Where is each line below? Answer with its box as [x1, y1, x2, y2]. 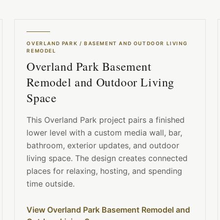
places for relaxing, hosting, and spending [27, 166, 183, 176]
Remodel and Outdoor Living [27, 74, 174, 90]
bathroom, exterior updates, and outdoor [27, 140, 180, 151]
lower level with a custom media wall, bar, [27, 128, 183, 138]
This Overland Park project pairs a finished [27, 115, 185, 125]
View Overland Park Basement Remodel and [27, 205, 191, 215]
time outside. [27, 179, 75, 189]
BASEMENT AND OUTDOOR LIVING [83, 40, 188, 47]
